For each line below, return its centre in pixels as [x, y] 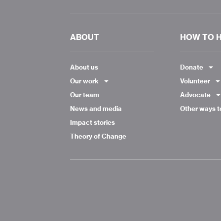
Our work [84, 81]
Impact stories [92, 122]
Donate [191, 67]
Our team [85, 95]
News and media [96, 109]
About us [84, 67]
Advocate [195, 95]
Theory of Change [98, 136]
